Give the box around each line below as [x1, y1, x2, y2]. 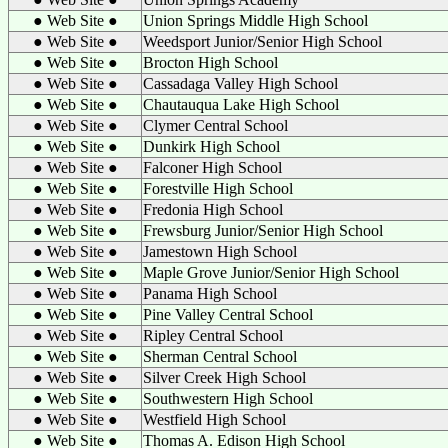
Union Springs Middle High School [143, 12, 368, 29]
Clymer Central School [143, 117, 288, 134]
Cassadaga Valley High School [143, 75, 338, 92]
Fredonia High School [143, 201, 283, 218]
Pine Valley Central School [143, 306, 313, 323]
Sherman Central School [143, 348, 297, 365]
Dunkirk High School [143, 138, 280, 155]
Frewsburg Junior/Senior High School [143, 222, 383, 239]
